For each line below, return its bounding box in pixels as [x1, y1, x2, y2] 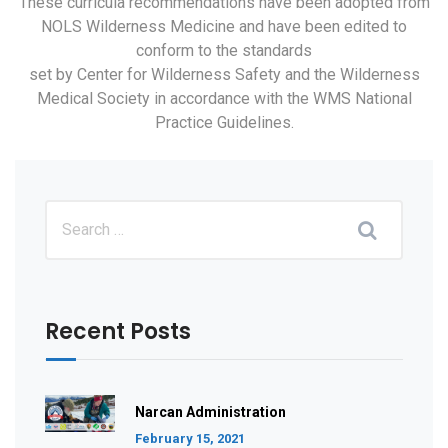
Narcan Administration [135, 404, 286, 421]
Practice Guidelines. [154, 113, 294, 133]
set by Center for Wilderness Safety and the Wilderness [28, 65, 420, 85]
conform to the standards [136, 41, 312, 61]
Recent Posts [45, 316, 191, 348]
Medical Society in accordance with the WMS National [36, 89, 412, 109]
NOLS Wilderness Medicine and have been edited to [41, 17, 407, 37]
